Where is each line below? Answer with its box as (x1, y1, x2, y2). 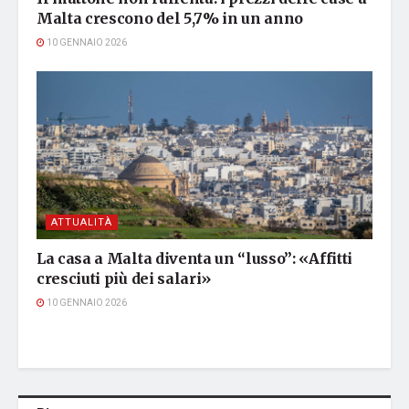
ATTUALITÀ (51, 215, 112, 231)
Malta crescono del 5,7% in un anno (37, 9, 304, 28)
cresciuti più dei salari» (37, 269, 211, 288)
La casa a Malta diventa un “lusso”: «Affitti (37, 249, 352, 268)
